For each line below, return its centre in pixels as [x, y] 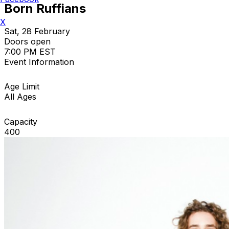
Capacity [21, 121]
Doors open [27, 41]
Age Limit [22, 86]
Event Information [39, 62]
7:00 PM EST [30, 51]
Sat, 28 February [37, 31]
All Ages [20, 96]
